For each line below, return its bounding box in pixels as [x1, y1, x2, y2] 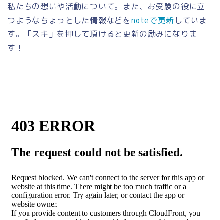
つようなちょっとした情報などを [7, 15, 131, 26]
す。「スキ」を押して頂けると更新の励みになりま [7, 28, 197, 40]
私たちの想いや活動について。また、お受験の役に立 [7, 1, 206, 12]
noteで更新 [131, 15, 174, 26]
